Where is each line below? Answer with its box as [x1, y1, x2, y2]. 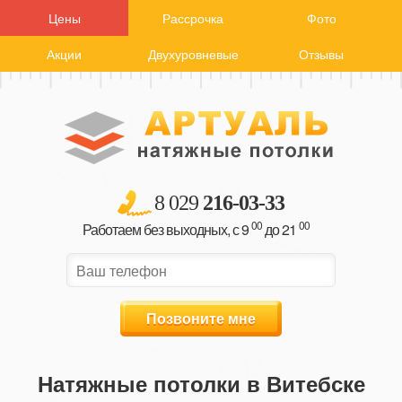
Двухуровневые [147, 45, 239, 63]
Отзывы [299, 45, 345, 63]
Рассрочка [162, 9, 224, 27]
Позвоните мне [146, 308, 256, 328]
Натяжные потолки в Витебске [37, 368, 365, 398]
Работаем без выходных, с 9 [83, 219, 251, 240]
